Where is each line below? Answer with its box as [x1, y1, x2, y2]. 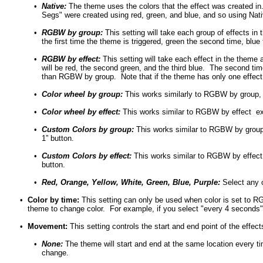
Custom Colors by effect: [42, 151, 131, 160]
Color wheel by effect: [42, 107, 120, 116]
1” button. [42, 134, 74, 143]
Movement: [28, 222, 68, 231]
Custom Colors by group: [42, 125, 134, 134]
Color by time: [28, 195, 79, 204]
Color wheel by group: [42, 90, 123, 99]
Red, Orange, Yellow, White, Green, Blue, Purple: [42, 178, 220, 187]
